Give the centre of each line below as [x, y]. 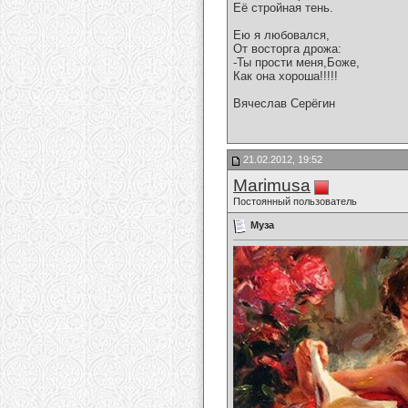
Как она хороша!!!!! [286, 76]
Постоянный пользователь [295, 201]
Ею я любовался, [281, 36]
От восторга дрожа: [287, 49]
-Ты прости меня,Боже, [296, 63]
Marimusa [272, 185]
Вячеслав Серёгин [284, 104]
